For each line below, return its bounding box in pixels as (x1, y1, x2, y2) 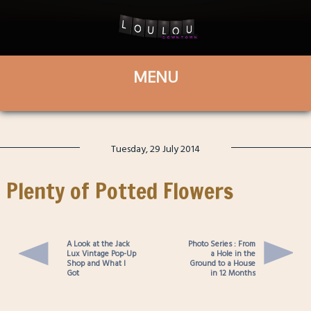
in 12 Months (210, 266, 256, 280)
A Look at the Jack (66, 237, 130, 251)
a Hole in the (210, 246, 256, 260)
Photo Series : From (188, 237, 256, 251)
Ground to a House (190, 256, 256, 270)
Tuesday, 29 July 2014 (111, 140, 200, 157)
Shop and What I (66, 256, 126, 270)
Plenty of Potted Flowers (6, 175, 233, 208)
